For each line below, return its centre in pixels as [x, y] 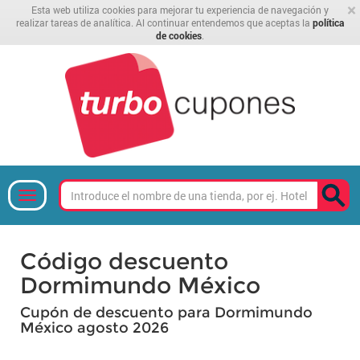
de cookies [179, 35]
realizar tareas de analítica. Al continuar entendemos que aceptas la [164, 22]
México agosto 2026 [94, 328]
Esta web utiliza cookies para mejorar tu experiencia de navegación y [180, 10]
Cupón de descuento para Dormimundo [166, 313]
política [328, 22]
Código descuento [124, 261]
